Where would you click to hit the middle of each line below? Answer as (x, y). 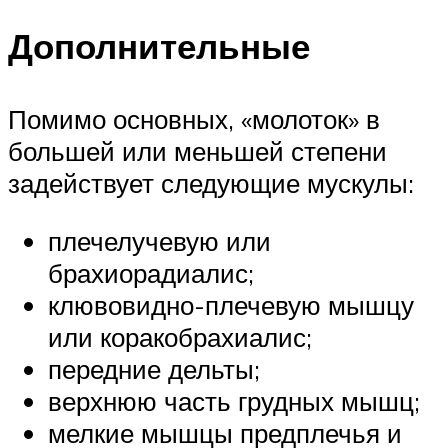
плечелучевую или (159, 241)
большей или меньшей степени (197, 151)
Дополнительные (159, 46)
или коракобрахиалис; (180, 337)
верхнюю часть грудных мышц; (234, 401)
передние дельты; (154, 369)
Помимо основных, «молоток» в (194, 119)
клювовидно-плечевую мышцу (231, 305)
